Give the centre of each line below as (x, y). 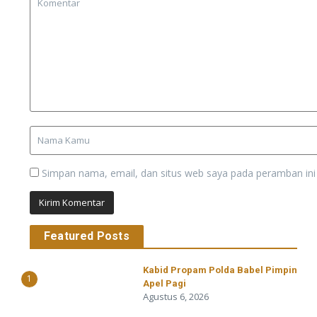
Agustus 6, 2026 (176, 297)
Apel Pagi (165, 284)
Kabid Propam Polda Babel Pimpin (220, 270)
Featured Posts (87, 236)
